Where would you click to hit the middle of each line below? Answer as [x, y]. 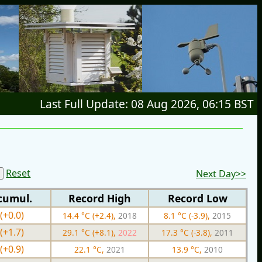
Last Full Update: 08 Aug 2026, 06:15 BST [147, 104]
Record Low [197, 198]
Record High [100, 198]
